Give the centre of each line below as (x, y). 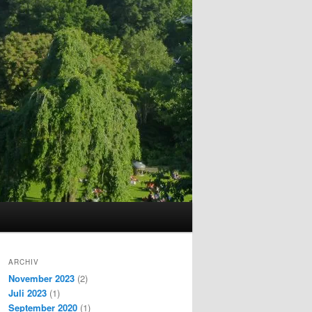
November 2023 (41, 279)
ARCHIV (24, 262)
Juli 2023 (28, 293)
